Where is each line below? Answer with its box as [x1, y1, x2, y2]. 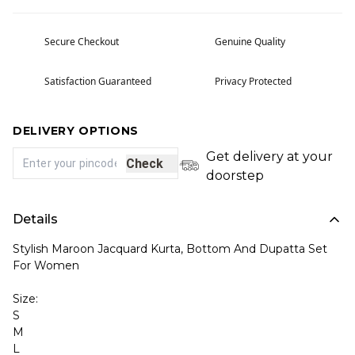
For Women [13, 258, 79, 273]
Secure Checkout [44, 35, 119, 48]
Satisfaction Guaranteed [44, 74, 151, 88]
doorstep [205, 168, 264, 183]
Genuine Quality [215, 35, 285, 48]
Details [13, 212, 58, 227]
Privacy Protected [215, 74, 292, 88]
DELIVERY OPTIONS [13, 124, 139, 138]
